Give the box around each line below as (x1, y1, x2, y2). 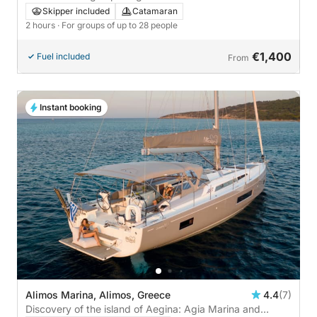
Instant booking (40, 102, 102, 113)
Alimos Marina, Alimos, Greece (25, 288, 171, 301)
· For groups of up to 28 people (57, 20, 178, 30)
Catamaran (132, 6, 178, 16)
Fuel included (37, 51, 90, 62)
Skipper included (42, 6, 110, 16)
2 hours (25, 20, 57, 30)
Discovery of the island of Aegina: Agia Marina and (25, 302, 260, 315)
